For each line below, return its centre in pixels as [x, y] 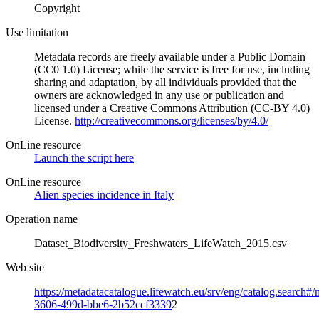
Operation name [42, 219]
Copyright [57, 8]
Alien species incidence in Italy [104, 194]
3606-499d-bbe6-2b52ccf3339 [103, 304]
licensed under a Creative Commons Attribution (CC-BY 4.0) [172, 108]
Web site [25, 267]
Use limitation [37, 32]
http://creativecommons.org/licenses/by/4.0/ [172, 120]
